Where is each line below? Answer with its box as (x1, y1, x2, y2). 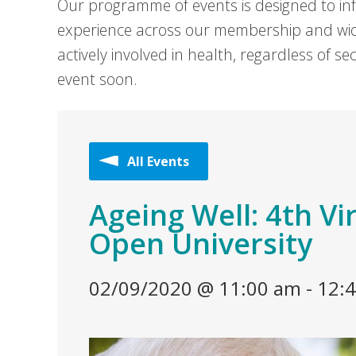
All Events (127, 153, 189, 170)
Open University (89, 224, 312, 263)
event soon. (57, 68, 137, 90)
